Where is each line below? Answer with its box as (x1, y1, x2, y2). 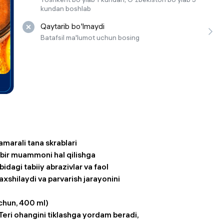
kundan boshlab (40, 4, 91, 13)
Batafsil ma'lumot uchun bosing (40, 33, 139, 42)
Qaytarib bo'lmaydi (40, 21, 104, 31)
